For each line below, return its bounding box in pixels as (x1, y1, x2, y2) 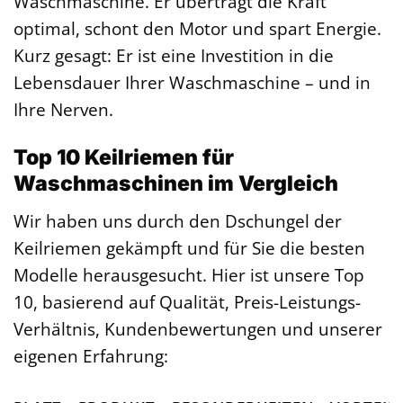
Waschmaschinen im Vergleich (13, 171, 338, 197)
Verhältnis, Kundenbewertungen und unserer (13, 316, 382, 341)
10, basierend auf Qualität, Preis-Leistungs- (13, 289, 361, 314)
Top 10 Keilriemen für (13, 145, 234, 171)
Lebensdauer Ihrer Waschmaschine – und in (13, 69, 371, 94)
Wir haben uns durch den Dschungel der (13, 208, 342, 233)
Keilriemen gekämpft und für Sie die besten (13, 235, 365, 260)
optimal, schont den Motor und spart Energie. (13, 15, 381, 40)
